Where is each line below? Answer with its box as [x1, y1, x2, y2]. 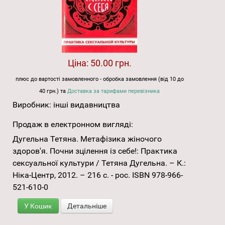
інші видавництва [53, 100, 120, 110]
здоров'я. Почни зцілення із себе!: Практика [13, 146, 177, 156]
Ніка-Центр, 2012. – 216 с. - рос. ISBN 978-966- [13, 170, 183, 180]
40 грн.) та [39, 88, 68, 95]
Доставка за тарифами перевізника [67, 88, 160, 95]
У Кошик [24, 202, 52, 210]
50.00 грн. [90, 58, 132, 69]
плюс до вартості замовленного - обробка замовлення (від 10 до [15, 76, 184, 83]
